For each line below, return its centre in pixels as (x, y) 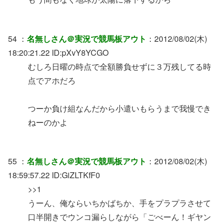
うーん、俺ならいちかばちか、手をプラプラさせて (119, 203)
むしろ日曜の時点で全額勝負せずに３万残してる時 (119, 66)
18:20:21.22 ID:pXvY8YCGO (58, 52)
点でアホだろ (52, 80)
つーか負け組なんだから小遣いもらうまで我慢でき (119, 108)
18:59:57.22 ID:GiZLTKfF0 (54, 175)
